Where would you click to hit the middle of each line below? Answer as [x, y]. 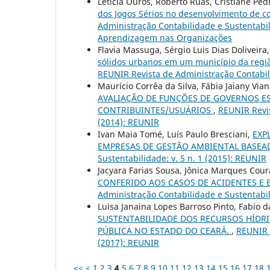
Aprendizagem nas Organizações [165, 37]
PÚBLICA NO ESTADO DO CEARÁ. [165, 230]
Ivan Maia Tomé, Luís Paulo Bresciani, [175, 134]
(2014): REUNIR [128, 122]
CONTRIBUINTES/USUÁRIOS [155, 110]
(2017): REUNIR [128, 242]
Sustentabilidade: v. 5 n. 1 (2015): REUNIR [182, 158]
